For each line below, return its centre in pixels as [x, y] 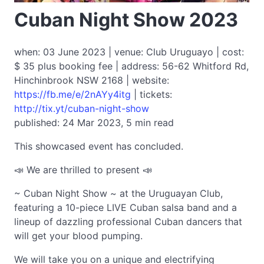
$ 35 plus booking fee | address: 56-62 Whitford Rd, [131, 66]
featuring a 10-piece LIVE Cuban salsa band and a [126, 207]
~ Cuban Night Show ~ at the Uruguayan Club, [118, 193]
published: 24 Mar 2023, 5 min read [94, 123]
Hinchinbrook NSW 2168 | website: [92, 80]
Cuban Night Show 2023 [126, 20]
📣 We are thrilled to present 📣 [83, 170]
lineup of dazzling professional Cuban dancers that [128, 222]
